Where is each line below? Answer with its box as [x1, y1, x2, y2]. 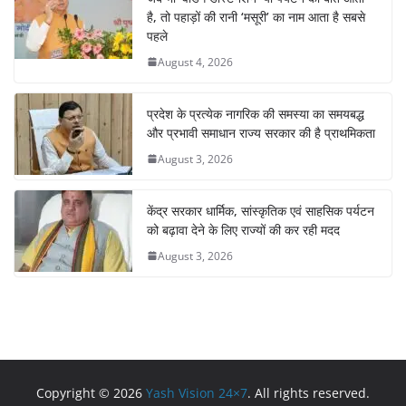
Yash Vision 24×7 [146, 384, 247, 401]
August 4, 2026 [158, 53, 233, 70]
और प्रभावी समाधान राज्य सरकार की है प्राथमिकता [147, 123, 375, 141]
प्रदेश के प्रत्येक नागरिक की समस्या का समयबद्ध [147, 104, 364, 122]
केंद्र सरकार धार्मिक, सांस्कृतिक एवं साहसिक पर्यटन [147, 201, 374, 219]
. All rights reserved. [247, 384, 370, 401]
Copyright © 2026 [36, 384, 146, 401]
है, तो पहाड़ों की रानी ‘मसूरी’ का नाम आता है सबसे [147, 7, 365, 25]
